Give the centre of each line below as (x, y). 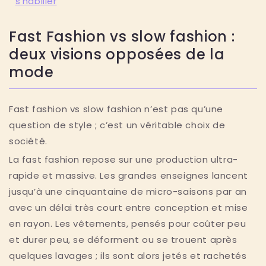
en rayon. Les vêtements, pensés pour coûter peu (128, 224)
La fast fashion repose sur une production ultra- (123, 160)
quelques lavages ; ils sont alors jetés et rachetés (128, 256)
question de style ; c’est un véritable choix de (117, 125)
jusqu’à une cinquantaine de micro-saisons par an (128, 192)
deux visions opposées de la (117, 54)
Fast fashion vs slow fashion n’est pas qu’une (116, 109)
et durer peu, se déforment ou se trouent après (123, 240)
